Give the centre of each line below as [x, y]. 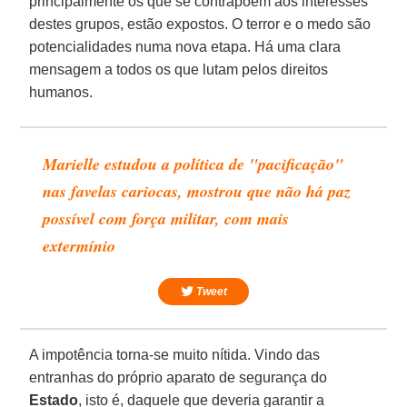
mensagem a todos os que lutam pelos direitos [179, 69]
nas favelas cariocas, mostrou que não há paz [197, 191]
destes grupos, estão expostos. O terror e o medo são [200, 24]
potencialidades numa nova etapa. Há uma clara [185, 46]
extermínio [79, 245]
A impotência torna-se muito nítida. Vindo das [175, 354]
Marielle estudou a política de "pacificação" [194, 164]
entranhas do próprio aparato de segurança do [179, 377]
